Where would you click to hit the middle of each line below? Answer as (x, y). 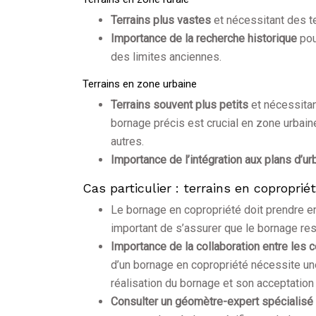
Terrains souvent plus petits (181, 105)
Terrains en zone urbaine (140, 84)
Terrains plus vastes (162, 20)
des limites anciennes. (166, 57)
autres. (127, 142)
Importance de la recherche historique (205, 39)
